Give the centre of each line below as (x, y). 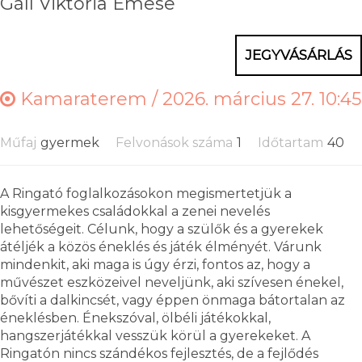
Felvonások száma (174, 142)
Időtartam (290, 142)
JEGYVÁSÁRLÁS (299, 55)
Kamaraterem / (89, 99)
